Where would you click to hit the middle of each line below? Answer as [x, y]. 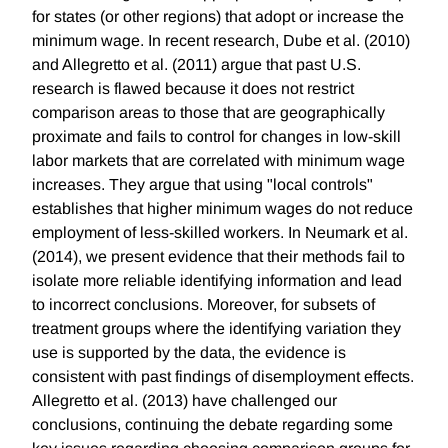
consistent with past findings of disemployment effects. [223, 377]
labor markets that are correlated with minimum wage [218, 161]
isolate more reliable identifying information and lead [217, 281]
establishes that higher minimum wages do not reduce [222, 209]
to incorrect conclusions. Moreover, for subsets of [203, 305]
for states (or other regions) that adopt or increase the [218, 17]
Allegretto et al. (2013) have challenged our [184, 401]
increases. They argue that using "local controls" [202, 185]
